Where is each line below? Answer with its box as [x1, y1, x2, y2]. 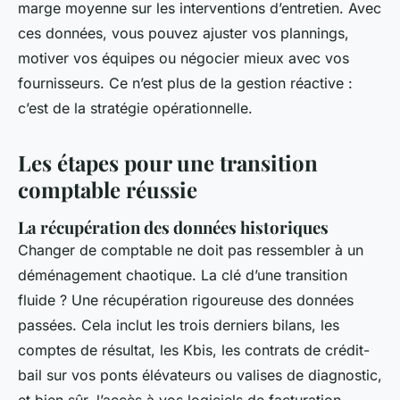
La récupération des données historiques [18, 216, 329, 239]
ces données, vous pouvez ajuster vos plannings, [18, 24, 349, 43]
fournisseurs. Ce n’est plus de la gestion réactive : [18, 74, 353, 93]
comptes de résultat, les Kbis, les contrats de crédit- [18, 341, 370, 360]
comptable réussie [18, 175, 197, 204]
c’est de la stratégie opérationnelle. [18, 99, 253, 118]
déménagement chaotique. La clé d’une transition [18, 266, 347, 285]
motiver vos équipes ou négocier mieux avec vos [18, 49, 349, 68]
